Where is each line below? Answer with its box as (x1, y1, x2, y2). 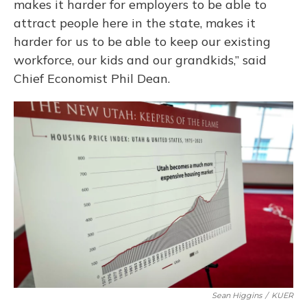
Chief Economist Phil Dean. (14, 71, 170, 86)
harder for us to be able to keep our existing (14, 34, 271, 49)
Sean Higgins (212, 291, 262, 300)
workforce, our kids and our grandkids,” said (14, 52, 267, 68)
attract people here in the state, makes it (14, 15, 256, 31)
